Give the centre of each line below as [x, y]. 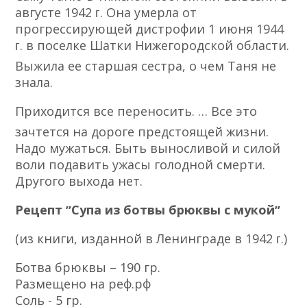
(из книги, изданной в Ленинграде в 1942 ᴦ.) [151, 239]
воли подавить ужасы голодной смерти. [140, 165]
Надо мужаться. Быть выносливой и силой [148, 148]
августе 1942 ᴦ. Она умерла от [106, 13]
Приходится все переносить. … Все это [136, 111]
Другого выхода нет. [79, 181]
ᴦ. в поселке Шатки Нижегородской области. [152, 46]
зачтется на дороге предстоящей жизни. [142, 132]
